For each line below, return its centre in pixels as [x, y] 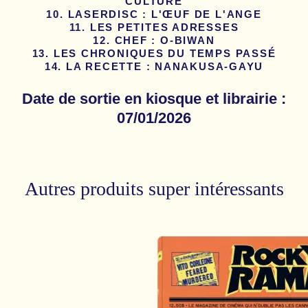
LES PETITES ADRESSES [164, 28]
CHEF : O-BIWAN [165, 41]
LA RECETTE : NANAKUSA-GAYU [165, 67]
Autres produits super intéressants [154, 188]
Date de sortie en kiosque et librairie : [154, 98]
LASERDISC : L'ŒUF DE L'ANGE [165, 15]
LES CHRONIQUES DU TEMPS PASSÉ [165, 54]
